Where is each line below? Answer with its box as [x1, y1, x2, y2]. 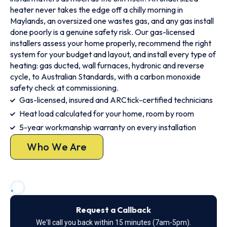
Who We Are [27, 140, 87, 153]
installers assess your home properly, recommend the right [10, 38, 211, 48]
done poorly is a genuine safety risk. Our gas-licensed [10, 27, 195, 37]
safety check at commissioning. [10, 83, 119, 93]
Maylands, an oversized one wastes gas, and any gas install [10, 16, 214, 26]
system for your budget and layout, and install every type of [10, 49, 216, 59]
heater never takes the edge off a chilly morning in [10, 5, 183, 15]
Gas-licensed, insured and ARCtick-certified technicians [19, 95, 213, 105]
